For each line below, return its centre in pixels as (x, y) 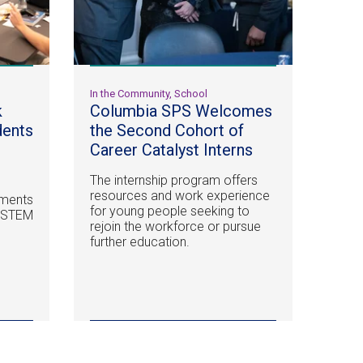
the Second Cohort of (167, 131)
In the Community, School (148, 94)
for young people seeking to (169, 211)
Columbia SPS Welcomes (181, 111)
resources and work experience (179, 196)
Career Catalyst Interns (171, 150)
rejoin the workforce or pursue (175, 227)
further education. (139, 242)
